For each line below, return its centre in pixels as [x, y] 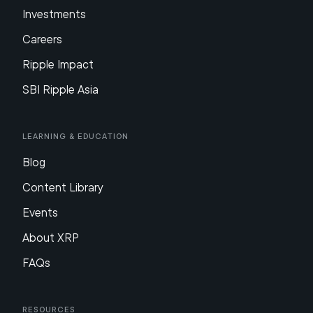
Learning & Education [75, 136]
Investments [54, 14]
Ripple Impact [58, 64]
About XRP [51, 238]
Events [40, 212]
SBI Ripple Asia [60, 89]
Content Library [63, 187]
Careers [42, 39]
